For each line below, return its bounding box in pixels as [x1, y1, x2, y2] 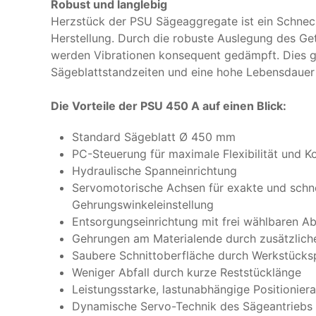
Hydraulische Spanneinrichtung [72, 164, 237, 178]
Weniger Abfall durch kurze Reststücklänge [72, 265, 301, 280]
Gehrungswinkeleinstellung [72, 197, 214, 212]
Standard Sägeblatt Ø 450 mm [72, 130, 236, 145]
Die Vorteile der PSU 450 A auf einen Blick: [51, 99, 286, 114]
